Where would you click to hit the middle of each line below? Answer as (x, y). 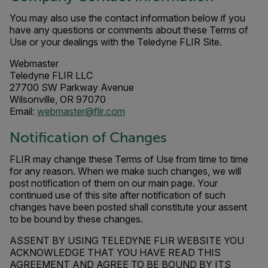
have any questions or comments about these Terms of (129, 30)
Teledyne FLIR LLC (51, 75)
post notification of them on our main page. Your (114, 183)
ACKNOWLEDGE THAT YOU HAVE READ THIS (115, 252)
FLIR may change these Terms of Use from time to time (129, 159)
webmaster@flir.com (81, 111)
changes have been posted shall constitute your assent (128, 207)
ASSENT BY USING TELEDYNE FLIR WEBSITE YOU (127, 240)
